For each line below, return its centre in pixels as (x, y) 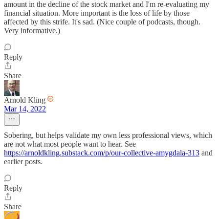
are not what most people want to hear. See (70, 144)
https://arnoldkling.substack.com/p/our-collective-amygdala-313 (102, 153)
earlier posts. (23, 162)
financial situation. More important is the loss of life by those (97, 13)
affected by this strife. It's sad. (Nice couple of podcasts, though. (102, 22)
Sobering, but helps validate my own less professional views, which (108, 135)
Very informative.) (32, 31)
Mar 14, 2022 (25, 109)
